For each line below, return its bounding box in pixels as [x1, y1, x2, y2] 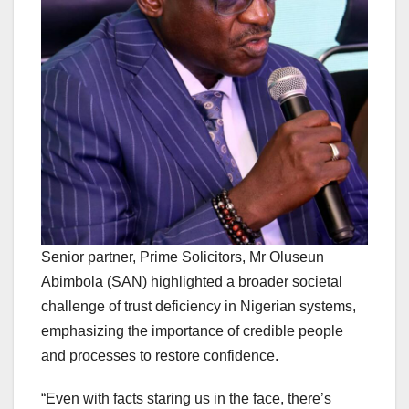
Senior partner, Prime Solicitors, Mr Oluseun [41, 249, 324, 266]
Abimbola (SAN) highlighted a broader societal [41, 274, 342, 290]
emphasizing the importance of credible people [41, 323, 343, 340]
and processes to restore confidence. [41, 348, 278, 364]
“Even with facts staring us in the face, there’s [41, 391, 331, 407]
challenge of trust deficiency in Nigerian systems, [41, 299, 356, 315]
